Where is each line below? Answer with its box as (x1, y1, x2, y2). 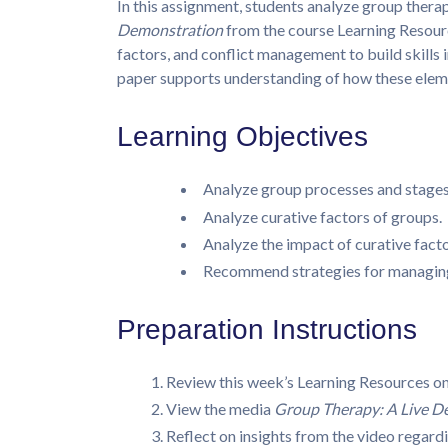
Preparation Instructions (117, 313, 417, 345)
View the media (166, 399, 274, 419)
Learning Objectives (117, 121, 368, 153)
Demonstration (117, 20, 223, 40)
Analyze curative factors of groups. (203, 206, 442, 226)
